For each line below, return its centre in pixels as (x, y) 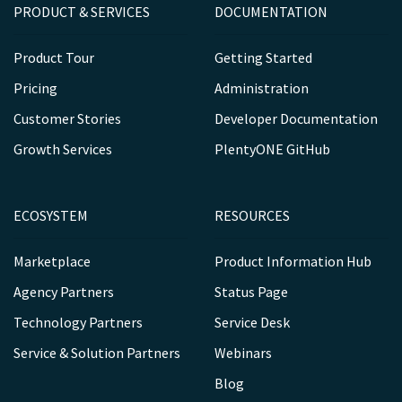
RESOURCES (252, 215)
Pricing (35, 88)
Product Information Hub (293, 261)
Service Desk (252, 322)
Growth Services (63, 149)
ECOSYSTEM (51, 215)
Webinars (243, 353)
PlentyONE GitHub (272, 149)
